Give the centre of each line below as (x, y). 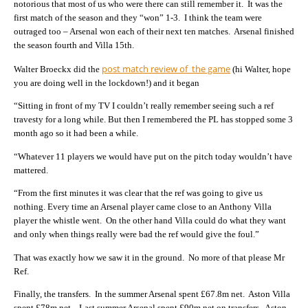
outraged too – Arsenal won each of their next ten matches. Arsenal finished (154, 32)
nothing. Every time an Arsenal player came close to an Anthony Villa (143, 207)
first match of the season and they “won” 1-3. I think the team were (138, 18)
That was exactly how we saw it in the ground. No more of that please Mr (149, 257)
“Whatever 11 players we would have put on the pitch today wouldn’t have (153, 156)
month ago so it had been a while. (76, 133)
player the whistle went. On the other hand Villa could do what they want (150, 221)
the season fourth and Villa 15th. (74, 45)
